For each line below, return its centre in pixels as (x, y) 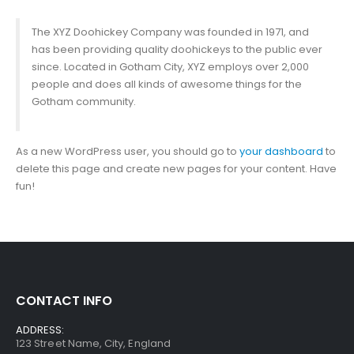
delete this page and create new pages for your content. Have (176, 169)
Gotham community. (83, 102)
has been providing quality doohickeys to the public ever (177, 50)
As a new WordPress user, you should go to (128, 152)
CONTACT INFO (64, 300)
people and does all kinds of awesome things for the (166, 85)
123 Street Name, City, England (93, 343)
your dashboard (281, 152)
